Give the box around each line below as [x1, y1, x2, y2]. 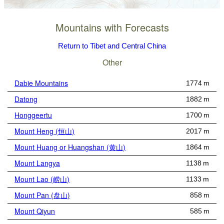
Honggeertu [14, 109, 52, 120]
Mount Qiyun [14, 205, 55, 216]
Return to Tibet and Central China [58, 41, 166, 50]
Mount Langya [14, 157, 60, 168]
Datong [14, 93, 38, 104]
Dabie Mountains [14, 77, 68, 88]
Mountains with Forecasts [55, 20, 169, 35]
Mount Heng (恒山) [14, 125, 75, 136]
